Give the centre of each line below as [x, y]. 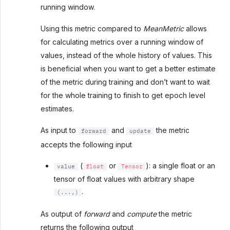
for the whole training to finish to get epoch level [123, 95]
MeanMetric [164, 29]
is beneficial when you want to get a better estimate [128, 69]
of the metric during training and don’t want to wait [125, 82]
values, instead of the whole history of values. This [126, 55]
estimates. [57, 109]
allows [196, 29]
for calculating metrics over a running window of [122, 42]
